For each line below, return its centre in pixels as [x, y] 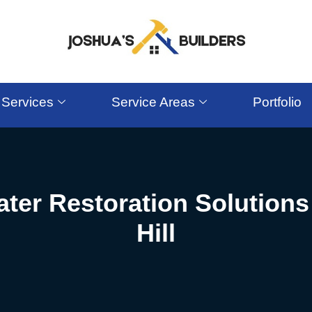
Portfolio [277, 102]
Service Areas [153, 102]
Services [28, 102]
